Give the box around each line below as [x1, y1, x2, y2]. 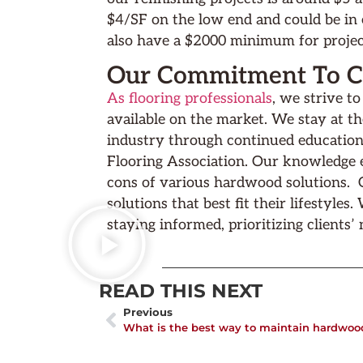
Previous [123, 306, 173, 319]
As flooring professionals [107, 89, 272, 107]
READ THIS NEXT [99, 280, 263, 303]
